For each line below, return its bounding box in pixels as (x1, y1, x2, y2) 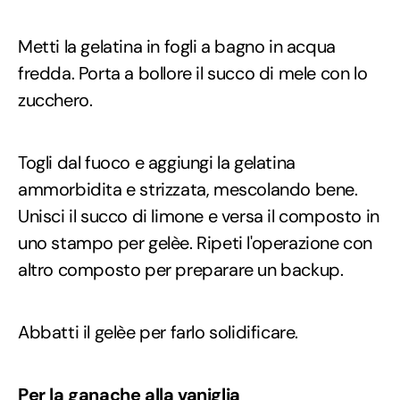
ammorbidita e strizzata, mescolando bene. (18, 177, 358, 201)
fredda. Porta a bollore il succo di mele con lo (18, 61, 368, 85)
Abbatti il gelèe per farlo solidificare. (18, 320, 298, 344)
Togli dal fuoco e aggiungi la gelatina (18, 150, 296, 174)
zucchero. (18, 87, 93, 112)
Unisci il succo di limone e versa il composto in (18, 204, 379, 228)
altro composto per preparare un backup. (18, 257, 344, 281)
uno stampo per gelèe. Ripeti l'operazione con (18, 230, 373, 254)
